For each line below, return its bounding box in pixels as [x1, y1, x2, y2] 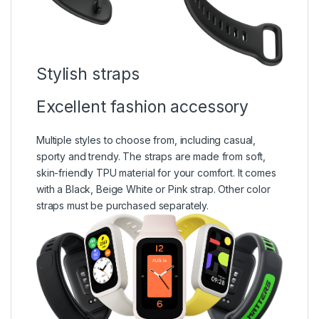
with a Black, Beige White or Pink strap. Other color [36, 183, 271, 196]
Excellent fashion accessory [36, 97, 249, 117]
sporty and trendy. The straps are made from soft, [36, 150, 266, 163]
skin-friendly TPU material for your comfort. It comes [36, 167, 276, 179]
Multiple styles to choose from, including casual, [36, 134, 256, 147]
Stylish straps [36, 64, 140, 85]
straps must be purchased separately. [36, 199, 211, 212]
